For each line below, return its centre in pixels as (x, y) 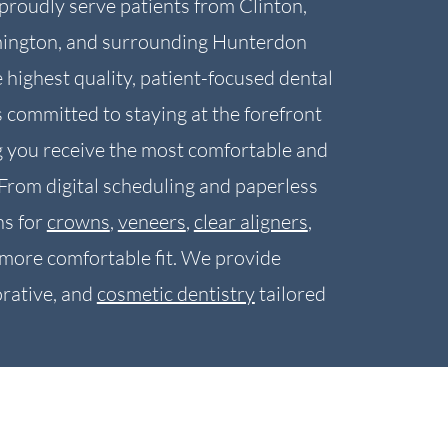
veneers (151, 221)
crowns (78, 221)
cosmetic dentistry (175, 293)
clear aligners (250, 221)
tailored (290, 293)
